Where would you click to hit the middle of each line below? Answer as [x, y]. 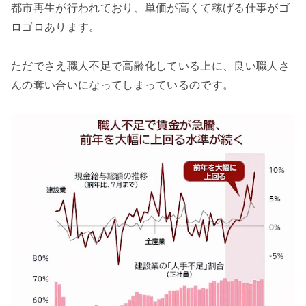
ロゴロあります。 [56, 27]
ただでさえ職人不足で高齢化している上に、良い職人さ [151, 66]
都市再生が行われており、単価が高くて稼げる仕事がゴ [151, 8]
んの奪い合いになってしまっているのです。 [123, 85]
